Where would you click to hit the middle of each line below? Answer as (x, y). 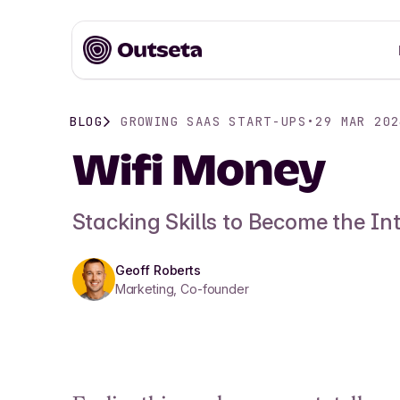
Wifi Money (199, 173)
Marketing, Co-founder (182, 289)
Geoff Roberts (158, 270)
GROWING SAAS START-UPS (214, 121)
